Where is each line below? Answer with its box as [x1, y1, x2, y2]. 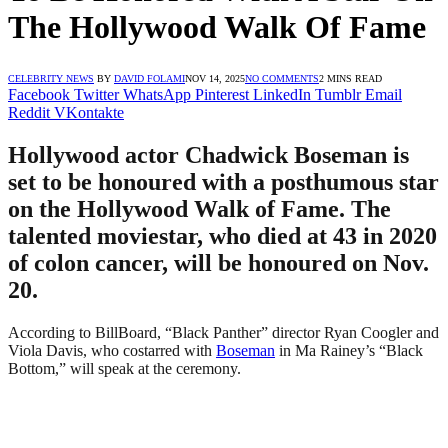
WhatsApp [123, 85, 191, 103]
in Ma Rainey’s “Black [275, 341, 423, 359]
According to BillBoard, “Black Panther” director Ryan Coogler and [8, 323, 439, 341]
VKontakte [54, 103, 124, 121]
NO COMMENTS [245, 72, 319, 84]
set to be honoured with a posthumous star [8, 168, 439, 195]
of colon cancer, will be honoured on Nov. [8, 249, 429, 276]
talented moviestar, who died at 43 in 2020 [8, 222, 437, 249]
